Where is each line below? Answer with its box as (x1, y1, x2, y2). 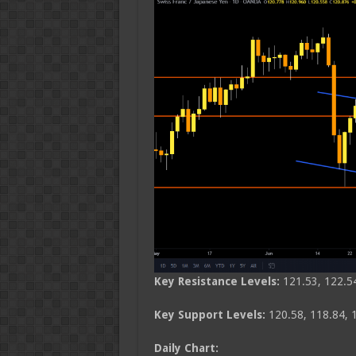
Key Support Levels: (153, 308, 269, 321)
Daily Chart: (153, 341, 219, 354)
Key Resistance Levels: (153, 274, 283, 288)
